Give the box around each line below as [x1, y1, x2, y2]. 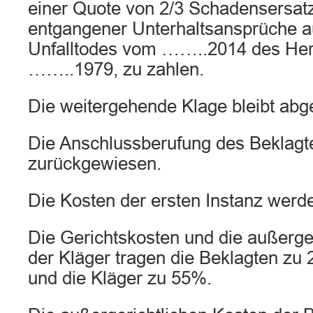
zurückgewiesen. [28, 154, 161, 173]
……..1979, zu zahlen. [28, 59, 204, 79]
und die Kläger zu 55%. [28, 268, 212, 288]
